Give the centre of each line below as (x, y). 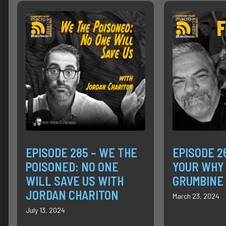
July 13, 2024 (45, 210)
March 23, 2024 (196, 196)
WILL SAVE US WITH (75, 181)
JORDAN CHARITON (72, 195)
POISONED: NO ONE (72, 166)
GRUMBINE (198, 181)
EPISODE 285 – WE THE (81, 152)
